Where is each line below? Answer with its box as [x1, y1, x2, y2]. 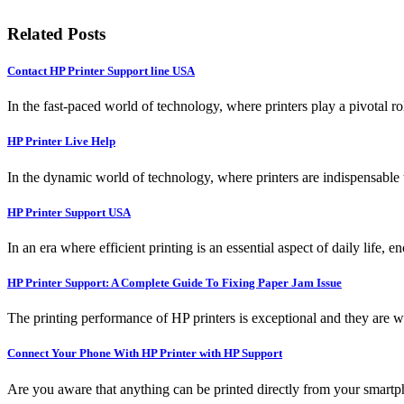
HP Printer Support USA [7, 205, 131, 219]
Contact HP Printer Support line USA [7, 64, 195, 78]
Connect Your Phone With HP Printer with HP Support [7, 346, 282, 361]
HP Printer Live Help [7, 134, 115, 149]
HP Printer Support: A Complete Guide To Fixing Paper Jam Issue [7, 276, 342, 290]
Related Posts [7, 23, 106, 43]
